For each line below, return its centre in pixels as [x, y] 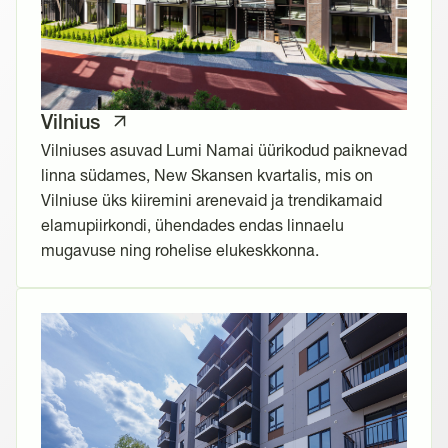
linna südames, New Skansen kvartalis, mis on [207, 175]
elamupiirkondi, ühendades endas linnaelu [192, 225]
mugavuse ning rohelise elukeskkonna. [180, 250]
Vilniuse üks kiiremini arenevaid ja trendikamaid [211, 200]
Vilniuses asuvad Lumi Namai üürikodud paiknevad [224, 150]
